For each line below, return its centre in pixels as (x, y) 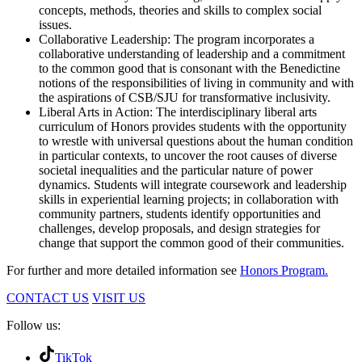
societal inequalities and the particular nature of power (176, 170)
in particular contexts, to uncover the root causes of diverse (188, 156)
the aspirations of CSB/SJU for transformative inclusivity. (185, 98)
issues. (59, 25)
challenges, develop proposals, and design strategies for (179, 229)
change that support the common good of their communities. (192, 243)
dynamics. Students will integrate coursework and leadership (193, 185)
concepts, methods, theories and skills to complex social (180, 11)
